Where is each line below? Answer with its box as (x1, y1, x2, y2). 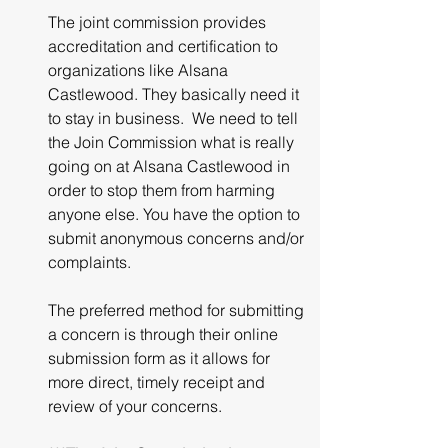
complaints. (48, 252, 131, 272)
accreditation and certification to (48, 36, 282, 56)
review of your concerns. (48, 396, 222, 416)
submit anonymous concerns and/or (48, 228, 308, 248)
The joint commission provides (48, 12, 270, 32)
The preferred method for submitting (48, 300, 308, 320)
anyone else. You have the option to (48, 204, 304, 224)
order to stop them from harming (48, 180, 279, 200)
